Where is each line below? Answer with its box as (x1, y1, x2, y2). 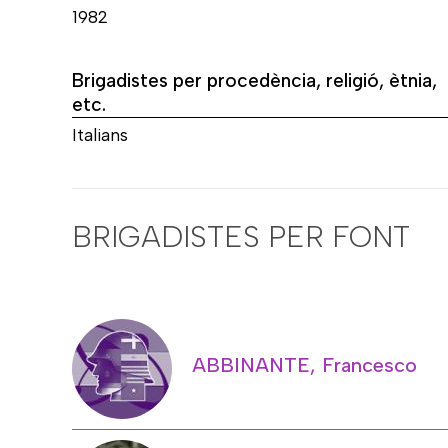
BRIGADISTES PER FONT (72, 217, 410, 255)
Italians (72, 125, 128, 146)
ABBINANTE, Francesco (192, 352, 417, 377)
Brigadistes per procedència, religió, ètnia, (72, 69, 437, 93)
